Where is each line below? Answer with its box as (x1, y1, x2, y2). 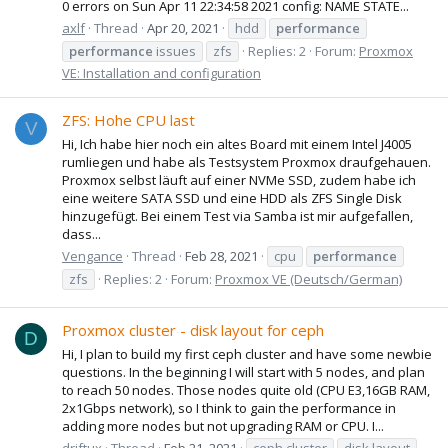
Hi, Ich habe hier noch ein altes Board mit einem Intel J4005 (62, 134, 412, 153)
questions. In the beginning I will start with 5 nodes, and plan (62, 362, 425, 381)
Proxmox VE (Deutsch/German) (215, 269, 402, 288)
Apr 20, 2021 (147, 18, 219, 37)
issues (153, 41, 196, 60)
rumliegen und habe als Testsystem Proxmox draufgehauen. (62, 152, 431, 171)
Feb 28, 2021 (185, 246, 258, 265)
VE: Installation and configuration (62, 63, 261, 82)
